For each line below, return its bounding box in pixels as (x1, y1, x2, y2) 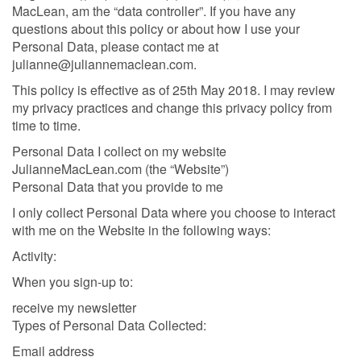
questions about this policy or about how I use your (12, 19, 300, 39)
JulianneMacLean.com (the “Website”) (12, 160, 229, 179)
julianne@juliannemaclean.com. (12, 55, 197, 74)
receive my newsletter (12, 298, 136, 317)
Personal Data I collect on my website (12, 142, 226, 161)
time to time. (12, 116, 81, 135)
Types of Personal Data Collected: (12, 316, 206, 335)
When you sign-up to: (12, 272, 133, 292)
